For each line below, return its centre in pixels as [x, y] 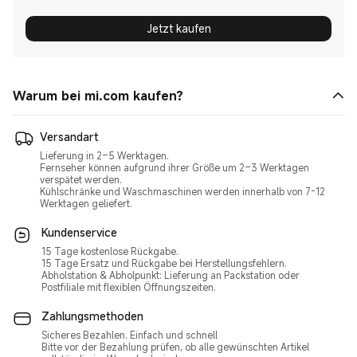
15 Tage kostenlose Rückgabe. [110, 251]
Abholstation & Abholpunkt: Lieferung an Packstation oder [171, 275]
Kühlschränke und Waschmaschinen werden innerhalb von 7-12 [182, 191]
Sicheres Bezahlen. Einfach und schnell [129, 335]
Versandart [69, 137]
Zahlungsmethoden [92, 316]
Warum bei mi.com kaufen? [98, 96]
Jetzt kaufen [178, 28]
